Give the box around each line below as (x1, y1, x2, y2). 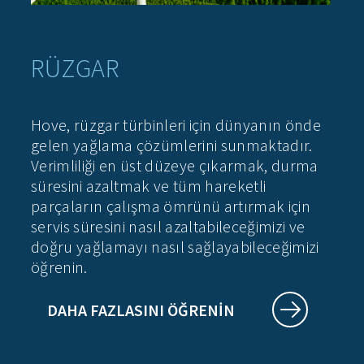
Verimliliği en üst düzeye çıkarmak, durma (31, 155, 318, 176)
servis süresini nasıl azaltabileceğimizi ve (31, 216, 305, 237)
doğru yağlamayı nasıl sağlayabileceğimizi (31, 236, 319, 258)
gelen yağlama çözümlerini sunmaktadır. (31, 135, 313, 156)
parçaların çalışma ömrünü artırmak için (31, 196, 310, 217)
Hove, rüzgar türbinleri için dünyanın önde (31, 115, 321, 136)
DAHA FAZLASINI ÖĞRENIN (47, 300, 235, 321)
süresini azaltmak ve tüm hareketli (31, 175, 266, 197)
